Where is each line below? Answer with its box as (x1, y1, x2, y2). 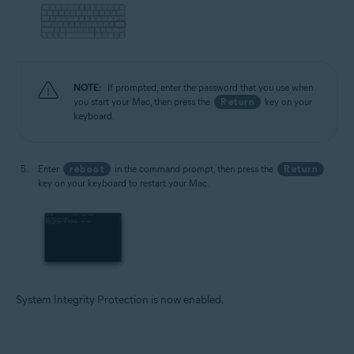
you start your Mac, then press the (73, 96, 213, 108)
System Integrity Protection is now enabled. (16, 293, 224, 307)
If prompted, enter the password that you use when (107, 81, 313, 94)
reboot (70, 163, 104, 175)
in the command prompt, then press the (112, 163, 276, 175)
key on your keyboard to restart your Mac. (38, 177, 209, 190)
